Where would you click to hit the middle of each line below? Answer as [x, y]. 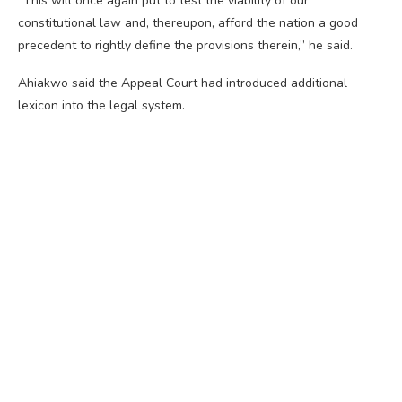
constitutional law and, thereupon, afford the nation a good [188, 23]
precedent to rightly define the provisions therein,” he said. [185, 46]
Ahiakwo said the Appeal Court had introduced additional [183, 83]
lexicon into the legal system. [101, 106]
